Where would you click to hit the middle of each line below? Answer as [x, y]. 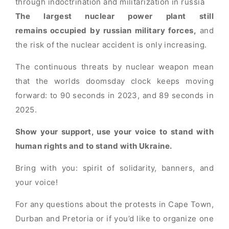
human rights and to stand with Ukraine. [94, 146]
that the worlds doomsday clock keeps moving [114, 81]
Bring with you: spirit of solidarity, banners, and [114, 168]
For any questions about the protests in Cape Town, [114, 204]
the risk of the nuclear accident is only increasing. [111, 45]
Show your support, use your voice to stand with [114, 132]
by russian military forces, [143, 30]
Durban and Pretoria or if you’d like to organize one [114, 219]
